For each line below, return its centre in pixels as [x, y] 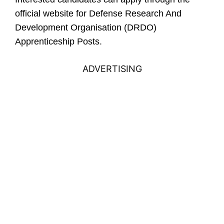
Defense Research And [135, 13]
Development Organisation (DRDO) [86, 27]
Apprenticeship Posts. [58, 41]
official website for [52, 13]
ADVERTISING [112, 69]
